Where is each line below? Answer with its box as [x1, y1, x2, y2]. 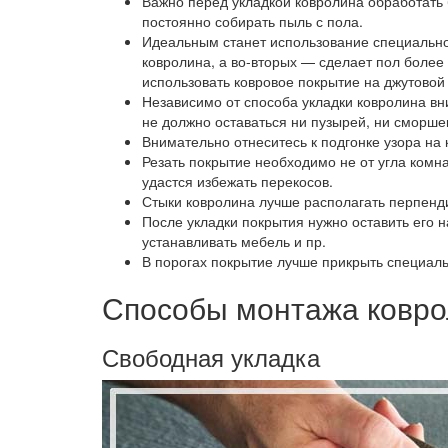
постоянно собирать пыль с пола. [142, 11, 363, 31]
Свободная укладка [102, 339, 320, 374]
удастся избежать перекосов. [142, 171, 333, 191]
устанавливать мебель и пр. [142, 231, 326, 251]
